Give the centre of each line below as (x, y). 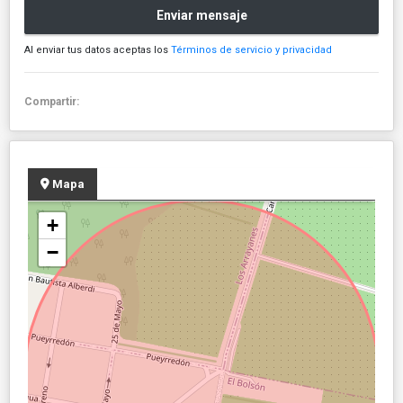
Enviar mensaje (201, 16)
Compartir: (54, 101)
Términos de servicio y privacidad (251, 49)
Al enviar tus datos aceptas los (98, 49)
